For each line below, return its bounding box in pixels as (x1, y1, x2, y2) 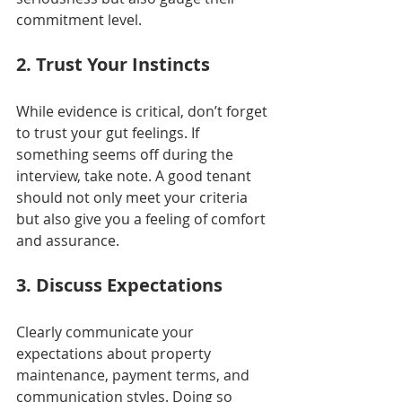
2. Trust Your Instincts (16, 52, 210, 77)
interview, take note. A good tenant (16, 166, 255, 187)
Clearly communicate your (16, 322, 197, 343)
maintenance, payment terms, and (16, 365, 253, 386)
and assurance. (16, 231, 119, 251)
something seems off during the (16, 144, 237, 165)
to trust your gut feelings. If (16, 123, 203, 144)
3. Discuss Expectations (16, 273, 223, 298)
